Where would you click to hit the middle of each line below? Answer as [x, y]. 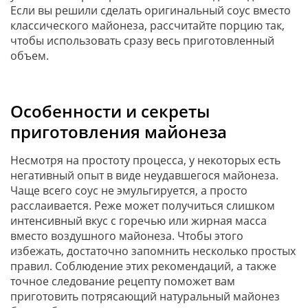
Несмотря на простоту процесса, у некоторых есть [145, 161]
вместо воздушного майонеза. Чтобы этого [127, 236]
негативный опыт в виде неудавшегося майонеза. [144, 176]
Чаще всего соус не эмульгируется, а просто [129, 191]
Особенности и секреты [110, 111]
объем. [31, 56]
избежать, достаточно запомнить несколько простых [153, 251]
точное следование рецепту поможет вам [123, 282]
